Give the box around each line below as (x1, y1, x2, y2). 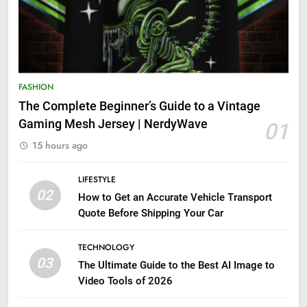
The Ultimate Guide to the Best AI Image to (77, 258, 275, 271)
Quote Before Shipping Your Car (77, 206, 223, 219)
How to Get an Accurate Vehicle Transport (77, 191, 272, 204)
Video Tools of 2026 (77, 274, 173, 287)
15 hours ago (32, 138, 88, 152)
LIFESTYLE (77, 173, 116, 186)
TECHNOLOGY (77, 241, 134, 254)
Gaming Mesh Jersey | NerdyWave (19, 116, 208, 131)
